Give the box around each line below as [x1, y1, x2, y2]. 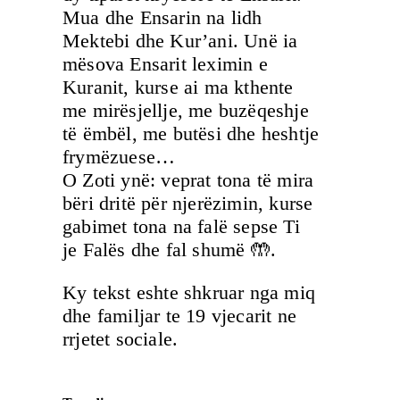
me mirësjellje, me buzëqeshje [62, 98, 309, 121]
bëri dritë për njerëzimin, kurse [62, 191, 313, 214]
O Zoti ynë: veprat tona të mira [62, 168, 314, 191]
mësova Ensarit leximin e [62, 52, 268, 75]
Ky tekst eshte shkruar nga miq [62, 281, 315, 304]
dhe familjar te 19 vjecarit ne [62, 304, 296, 328]
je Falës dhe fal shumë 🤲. [62, 237, 276, 261]
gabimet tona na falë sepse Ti [62, 214, 300, 237]
